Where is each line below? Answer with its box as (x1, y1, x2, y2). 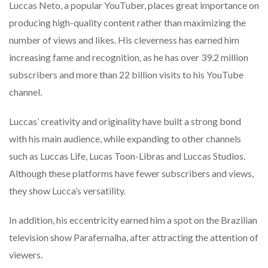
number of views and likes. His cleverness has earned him (9, 33, 239, 45)
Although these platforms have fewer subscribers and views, (9, 167, 254, 179)
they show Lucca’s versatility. (9, 184, 126, 196)
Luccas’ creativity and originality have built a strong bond (9, 115, 241, 127)
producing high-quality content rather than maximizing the (9, 16, 246, 28)
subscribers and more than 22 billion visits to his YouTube (9, 68, 243, 80)
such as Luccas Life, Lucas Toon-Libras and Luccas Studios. (9, 150, 245, 162)
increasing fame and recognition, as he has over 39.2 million (9, 51, 248, 63)
